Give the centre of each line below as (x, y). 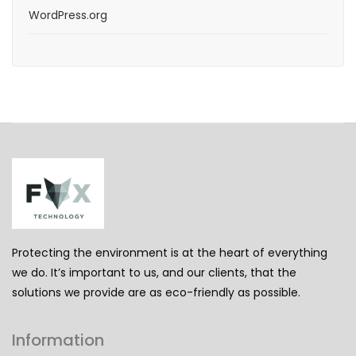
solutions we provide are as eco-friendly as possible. (156, 293)
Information (58, 341)
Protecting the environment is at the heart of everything (170, 253)
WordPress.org (68, 15)
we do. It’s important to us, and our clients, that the (154, 273)
